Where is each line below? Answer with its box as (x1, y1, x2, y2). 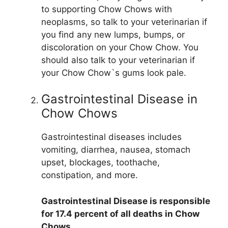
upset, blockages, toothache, (41, 157, 160, 168)
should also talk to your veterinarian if (41, 54, 195, 65)
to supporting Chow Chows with (41, 4, 172, 14)
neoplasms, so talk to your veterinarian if (41, 16, 207, 27)
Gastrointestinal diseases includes (41, 132, 182, 142)
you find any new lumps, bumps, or (41, 29, 185, 40)
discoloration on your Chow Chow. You (41, 42, 198, 52)
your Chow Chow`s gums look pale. (41, 67, 186, 78)
